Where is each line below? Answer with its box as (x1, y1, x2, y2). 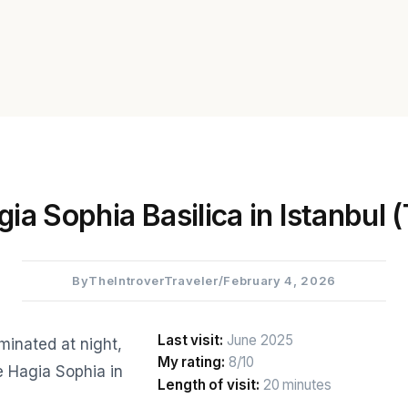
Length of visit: (157, 375, 260, 393)
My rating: (157, 353, 226, 372)
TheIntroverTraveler (88, 273, 219, 289)
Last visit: (157, 331, 224, 350)
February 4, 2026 (223, 273, 336, 289)
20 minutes (259, 375, 332, 393)
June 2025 (223, 331, 293, 350)
